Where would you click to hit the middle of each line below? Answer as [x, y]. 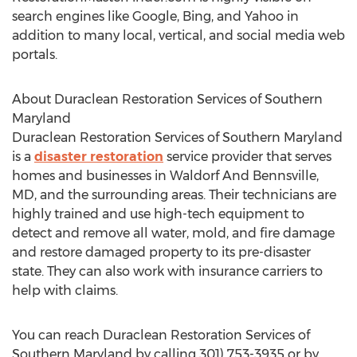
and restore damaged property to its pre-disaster [161, 252]
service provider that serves [247, 157]
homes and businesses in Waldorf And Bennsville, [165, 176]
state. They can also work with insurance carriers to [167, 271]
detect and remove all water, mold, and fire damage [173, 233]
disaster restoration [99, 157]
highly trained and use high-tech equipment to [158, 214]
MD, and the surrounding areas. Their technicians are [174, 195]
